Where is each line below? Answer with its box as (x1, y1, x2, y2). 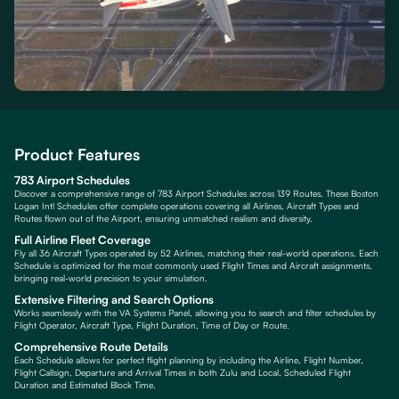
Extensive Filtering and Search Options (14, 291, 214, 306)
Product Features (14, 144, 140, 165)
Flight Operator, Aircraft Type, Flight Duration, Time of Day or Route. (14, 319, 289, 330)
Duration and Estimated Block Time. (14, 379, 156, 391)
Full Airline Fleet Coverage (14, 232, 151, 247)
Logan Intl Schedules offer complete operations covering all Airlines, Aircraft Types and (14, 199, 359, 211)
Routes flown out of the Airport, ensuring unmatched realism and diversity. (14, 212, 313, 224)
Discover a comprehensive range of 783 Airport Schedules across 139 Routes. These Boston (14, 187, 379, 199)
